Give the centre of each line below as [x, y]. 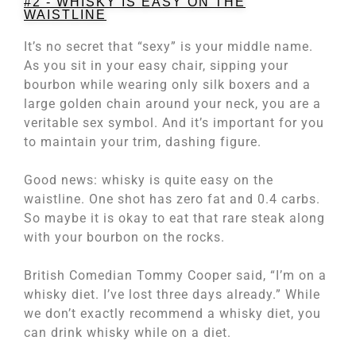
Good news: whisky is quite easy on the [149, 180]
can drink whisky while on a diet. [128, 333]
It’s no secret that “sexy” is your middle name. [168, 47]
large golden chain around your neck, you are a [172, 104]
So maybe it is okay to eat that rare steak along [174, 219]
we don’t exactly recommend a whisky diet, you [172, 314]
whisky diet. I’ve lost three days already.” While [172, 295]
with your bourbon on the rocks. [124, 238]
